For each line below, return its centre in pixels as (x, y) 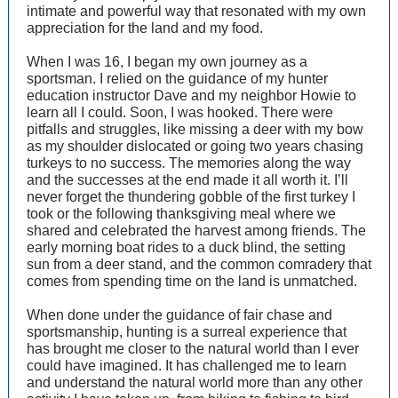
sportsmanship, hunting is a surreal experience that (187, 332)
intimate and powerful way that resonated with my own (196, 11)
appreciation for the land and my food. (145, 28)
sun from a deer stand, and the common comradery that (199, 264)
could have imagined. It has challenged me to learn (187, 366)
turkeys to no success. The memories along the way (189, 163)
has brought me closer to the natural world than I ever (193, 349)
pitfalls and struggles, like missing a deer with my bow (195, 129)
